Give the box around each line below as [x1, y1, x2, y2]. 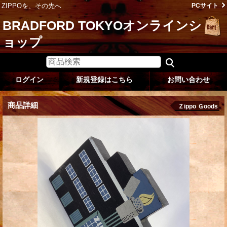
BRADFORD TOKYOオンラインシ [3, 18, 202, 32]
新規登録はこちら [76, 75, 133, 84]
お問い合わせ [167, 75, 210, 84]
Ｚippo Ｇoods [178, 102, 218, 110]
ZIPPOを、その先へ [2, 2, 61, 10]
